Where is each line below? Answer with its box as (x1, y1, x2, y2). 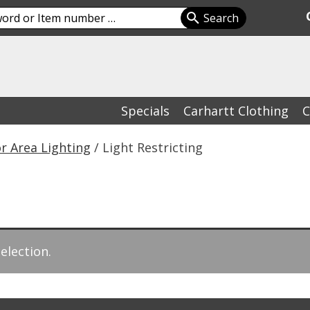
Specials (121, 102, 170, 119)
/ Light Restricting (90, 139, 203, 156)
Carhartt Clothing (183, 102, 289, 119)
